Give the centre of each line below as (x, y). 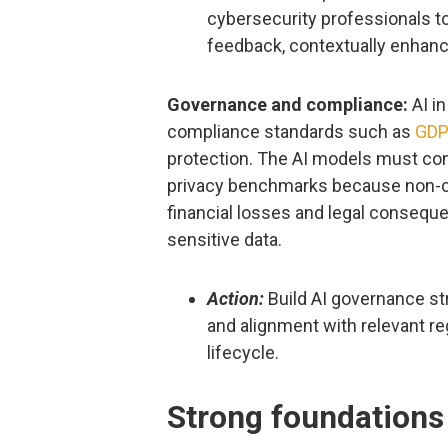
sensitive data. (224, 240)
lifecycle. (243, 353)
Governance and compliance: (287, 105)
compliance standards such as (291, 132)
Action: (235, 299)
